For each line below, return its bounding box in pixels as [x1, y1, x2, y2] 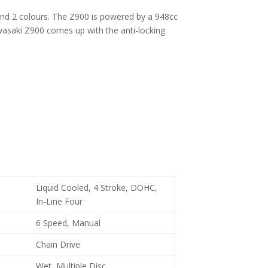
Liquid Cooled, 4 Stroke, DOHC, [36, 182, 158, 194]
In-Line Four [36, 196, 83, 208]
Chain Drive [36, 239, 81, 251]
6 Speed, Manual [36, 217, 101, 229]
